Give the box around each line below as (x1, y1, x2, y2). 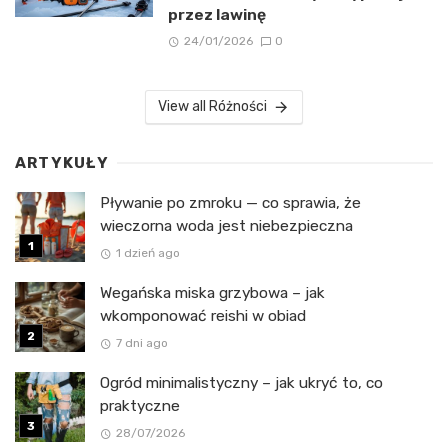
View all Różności (158, 98, 268, 116)
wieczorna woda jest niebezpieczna (100, 217, 353, 236)
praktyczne (100, 397, 180, 416)
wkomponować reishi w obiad (100, 307, 306, 326)
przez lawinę (167, 4, 266, 24)
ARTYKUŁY (15, 154, 109, 173)
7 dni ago (115, 336, 168, 351)
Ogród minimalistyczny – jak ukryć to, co (100, 374, 383, 393)
